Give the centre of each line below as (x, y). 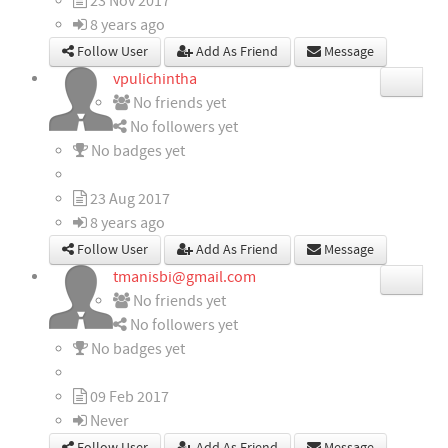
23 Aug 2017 (128, 199)
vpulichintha (155, 79)
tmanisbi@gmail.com (184, 277)
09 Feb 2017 (128, 397)
